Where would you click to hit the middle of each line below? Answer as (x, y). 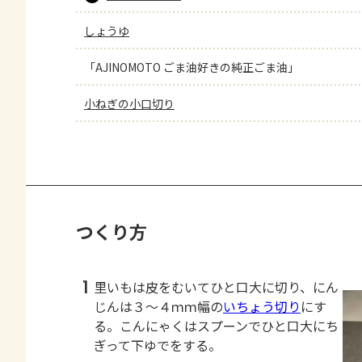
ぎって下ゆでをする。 (158, 345)
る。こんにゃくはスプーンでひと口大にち (216, 326)
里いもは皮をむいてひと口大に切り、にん (216, 287)
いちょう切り (262, 306)
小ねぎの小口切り (129, 103)
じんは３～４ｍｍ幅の (158, 306)
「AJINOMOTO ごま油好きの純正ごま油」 (192, 67)
